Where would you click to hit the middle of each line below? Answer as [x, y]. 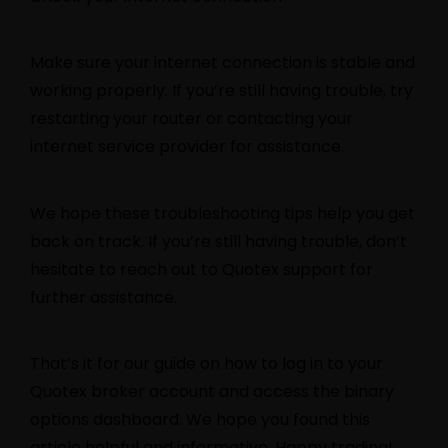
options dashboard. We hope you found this [200, 420]
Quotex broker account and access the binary [212, 392]
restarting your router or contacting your [191, 119]
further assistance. [103, 297]
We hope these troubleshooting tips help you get [222, 213]
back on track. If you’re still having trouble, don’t [218, 241]
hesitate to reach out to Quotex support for [201, 269]
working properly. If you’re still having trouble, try [221, 91]
